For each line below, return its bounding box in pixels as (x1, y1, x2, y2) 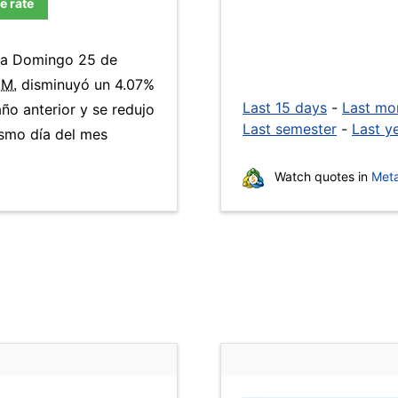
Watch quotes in (271, 169, 371, 184)
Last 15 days (243, 99, 327, 116)
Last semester (243, 120, 337, 138)
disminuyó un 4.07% (17, 76, 155, 93)
